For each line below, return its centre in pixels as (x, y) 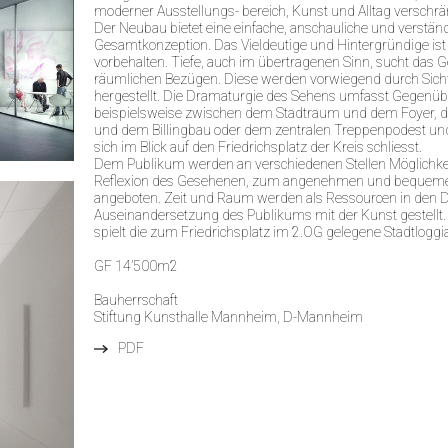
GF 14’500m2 (136, 266)
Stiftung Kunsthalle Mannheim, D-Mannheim (228, 317)
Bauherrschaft (136, 300)
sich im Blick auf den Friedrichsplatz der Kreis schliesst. (258, 147)
